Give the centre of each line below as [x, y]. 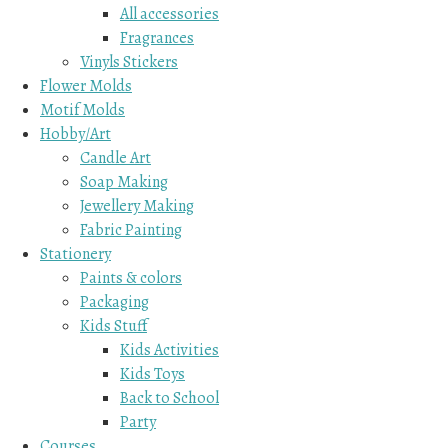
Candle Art [115, 157]
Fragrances [157, 37]
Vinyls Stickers [129, 61]
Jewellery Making [137, 205]
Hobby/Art [75, 133]
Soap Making [124, 181]
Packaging [114, 301]
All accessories [169, 13]
